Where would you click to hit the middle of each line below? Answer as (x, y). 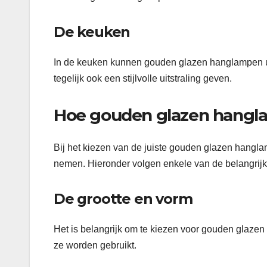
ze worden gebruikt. (95, 246)
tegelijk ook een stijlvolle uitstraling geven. (143, 79)
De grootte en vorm (123, 198)
